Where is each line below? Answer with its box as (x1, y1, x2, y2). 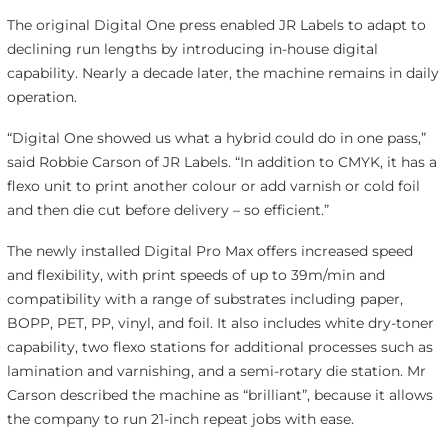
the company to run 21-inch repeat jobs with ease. (6, 409, 354, 428)
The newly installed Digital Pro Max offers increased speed (6, 241, 413, 260)
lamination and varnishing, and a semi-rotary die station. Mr (6, 361, 426, 380)
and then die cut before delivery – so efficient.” (6, 201, 329, 220)
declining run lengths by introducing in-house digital (6, 40, 378, 59)
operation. (6, 88, 77, 107)
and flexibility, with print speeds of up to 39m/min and (6, 265, 385, 284)
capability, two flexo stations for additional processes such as (6, 337, 433, 356)
